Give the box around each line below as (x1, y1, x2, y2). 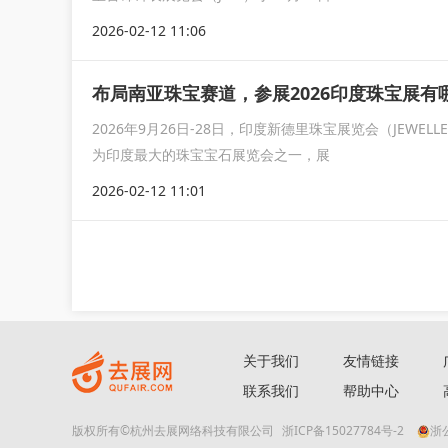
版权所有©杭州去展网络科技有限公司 (72, 422, 277, 439)
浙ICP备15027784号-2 (282, 422, 404, 439)
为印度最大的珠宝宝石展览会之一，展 (92, 145, 330, 164)
